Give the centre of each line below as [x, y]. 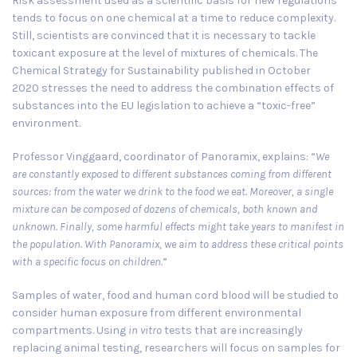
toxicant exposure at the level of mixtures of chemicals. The [165, 53]
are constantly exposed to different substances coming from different [172, 174]
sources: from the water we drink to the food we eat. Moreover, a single [173, 191]
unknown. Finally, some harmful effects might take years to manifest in [178, 226]
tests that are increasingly [232, 330]
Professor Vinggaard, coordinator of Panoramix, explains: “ [164, 156]
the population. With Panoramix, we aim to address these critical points [178, 244]
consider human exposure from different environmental [157, 312]
